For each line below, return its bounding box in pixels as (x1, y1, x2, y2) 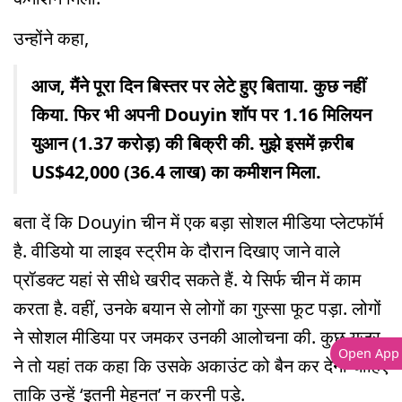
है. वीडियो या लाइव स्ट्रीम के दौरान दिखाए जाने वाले (13, 239, 340, 264)
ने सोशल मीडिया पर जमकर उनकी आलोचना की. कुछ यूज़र (13, 325, 380, 350)
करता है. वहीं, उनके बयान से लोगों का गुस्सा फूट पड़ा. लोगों (13, 296, 381, 321)
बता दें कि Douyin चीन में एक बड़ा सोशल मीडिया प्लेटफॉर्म (13, 210, 383, 235)
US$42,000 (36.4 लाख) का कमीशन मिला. (31, 160, 321, 185)
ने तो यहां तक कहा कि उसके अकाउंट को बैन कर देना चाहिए (13, 354, 389, 379)
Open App (337, 345, 399, 363)
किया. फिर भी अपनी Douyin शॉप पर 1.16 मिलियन (31, 102, 371, 127)
